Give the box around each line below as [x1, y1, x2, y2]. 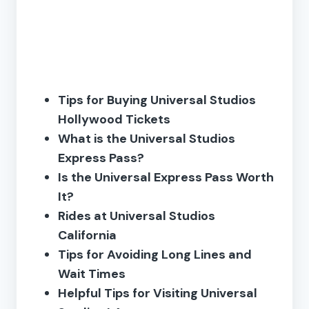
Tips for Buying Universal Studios [58, 91, 256, 108]
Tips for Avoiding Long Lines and [58, 246, 252, 263]
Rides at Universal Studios [58, 207, 215, 224]
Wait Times [58, 265, 126, 282]
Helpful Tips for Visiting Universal [58, 284, 257, 301]
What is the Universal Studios [58, 130, 235, 147]
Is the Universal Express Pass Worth [58, 168, 274, 186]
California [58, 226, 117, 243]
